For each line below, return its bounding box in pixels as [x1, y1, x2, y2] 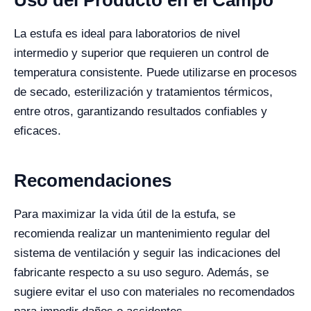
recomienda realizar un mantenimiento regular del [14, 226, 270, 240]
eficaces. [14, 124, 61, 137]
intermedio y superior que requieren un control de [14, 46, 269, 60]
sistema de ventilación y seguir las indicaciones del [14, 246, 280, 260]
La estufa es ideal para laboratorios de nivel [14, 26, 240, 40]
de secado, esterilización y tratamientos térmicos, [14, 85, 273, 99]
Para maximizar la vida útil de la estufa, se [14, 207, 235, 221]
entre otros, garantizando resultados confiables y [14, 104, 267, 118]
